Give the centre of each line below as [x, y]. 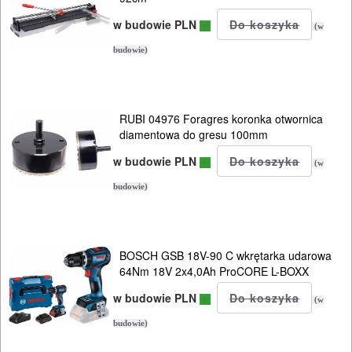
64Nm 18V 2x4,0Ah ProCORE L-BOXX [214, 271]
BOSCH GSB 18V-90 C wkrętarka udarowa [226, 255]
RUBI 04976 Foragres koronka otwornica [222, 118]
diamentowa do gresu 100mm [194, 134]
